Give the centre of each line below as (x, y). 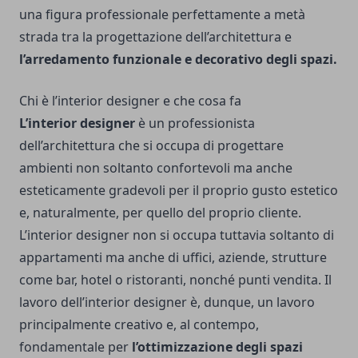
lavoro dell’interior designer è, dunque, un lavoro (167, 302)
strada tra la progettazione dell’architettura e (155, 37)
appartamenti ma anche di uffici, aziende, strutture (173, 257)
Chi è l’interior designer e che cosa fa (130, 101)
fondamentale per (76, 347)
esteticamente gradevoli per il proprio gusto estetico (179, 190)
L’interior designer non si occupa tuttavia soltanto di (177, 235)
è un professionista (197, 123)
